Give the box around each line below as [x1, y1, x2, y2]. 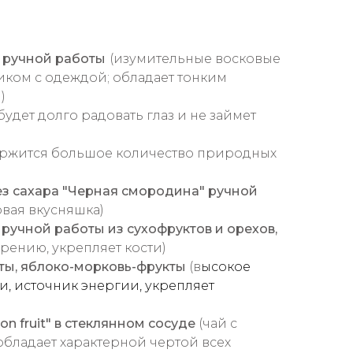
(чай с [195, 316, 237, 332]
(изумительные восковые [110, 51, 281, 67]
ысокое [201, 259, 251, 275]
